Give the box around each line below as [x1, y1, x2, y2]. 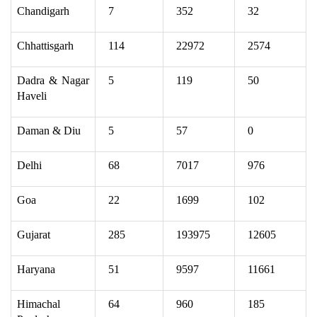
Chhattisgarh [17, 39, 74, 52]
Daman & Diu [17, 124, 81, 137]
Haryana [17, 263, 55, 275]
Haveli [17, 89, 47, 102]
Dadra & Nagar [17, 74, 89, 86]
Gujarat [17, 228, 50, 241]
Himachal [17, 297, 60, 310]
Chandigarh [17, 4, 69, 17]
